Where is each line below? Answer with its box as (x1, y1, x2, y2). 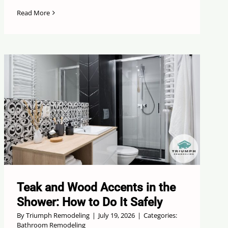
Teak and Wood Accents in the (17, 181, 176, 195)
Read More (17, 8, 50, 18)
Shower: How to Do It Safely (17, 195, 163, 210)
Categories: (144, 211, 178, 220)
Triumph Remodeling (26, 211, 90, 220)
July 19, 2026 (98, 211, 135, 220)
